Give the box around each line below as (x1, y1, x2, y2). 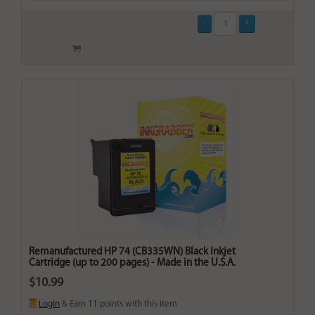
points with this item (98, 300, 177, 309)
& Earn (60, 300, 88, 309)
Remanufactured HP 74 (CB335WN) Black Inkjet (29, 247, 236, 258)
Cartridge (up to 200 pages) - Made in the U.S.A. (29, 258, 236, 269)
